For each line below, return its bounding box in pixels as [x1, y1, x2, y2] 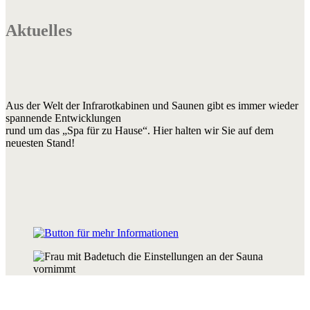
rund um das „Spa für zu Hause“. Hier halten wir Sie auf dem [6, 125, 273, 137]
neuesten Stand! [6, 137, 75, 149]
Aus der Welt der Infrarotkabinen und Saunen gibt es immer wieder [6, 100, 298, 112]
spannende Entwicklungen [6, 112, 121, 125]
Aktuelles [6, 21, 72, 40]
